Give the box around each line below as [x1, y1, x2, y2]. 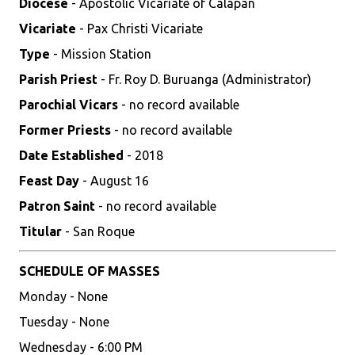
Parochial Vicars [19, 97, 118, 112]
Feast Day [19, 174, 79, 188]
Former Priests [19, 123, 111, 137]
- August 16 [79, 174, 149, 188]
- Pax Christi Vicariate [76, 21, 203, 36]
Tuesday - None [19, 315, 109, 329]
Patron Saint [19, 199, 95, 213]
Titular [19, 224, 62, 239]
